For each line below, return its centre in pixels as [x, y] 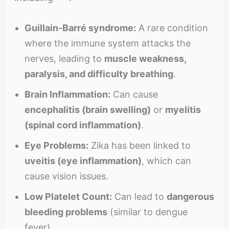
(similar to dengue [147, 212]
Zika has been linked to [139, 145]
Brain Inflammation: [67, 94]
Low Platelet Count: [68, 196]
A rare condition [172, 28]
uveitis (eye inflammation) [83, 161]
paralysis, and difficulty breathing [99, 74]
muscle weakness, [145, 58]
